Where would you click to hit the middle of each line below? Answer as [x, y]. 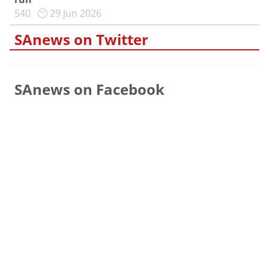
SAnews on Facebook [89, 89]
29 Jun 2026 [76, 13]
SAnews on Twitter [81, 39]
